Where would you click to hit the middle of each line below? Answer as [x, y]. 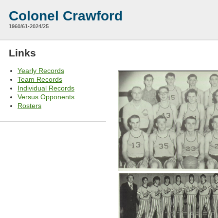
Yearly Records [41, 70]
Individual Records [46, 88]
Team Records [40, 79]
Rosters [29, 105]
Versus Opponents [46, 97]
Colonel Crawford [66, 16]
